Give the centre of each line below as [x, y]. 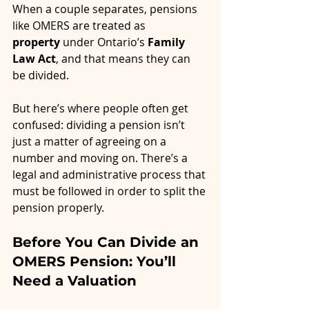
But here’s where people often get [102, 109]
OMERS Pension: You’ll [96, 262]
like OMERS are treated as [80, 26]
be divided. [41, 76]
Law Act [34, 59]
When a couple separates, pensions [106, 9]
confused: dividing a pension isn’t [100, 125]
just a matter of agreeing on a [91, 142]
